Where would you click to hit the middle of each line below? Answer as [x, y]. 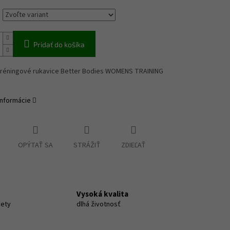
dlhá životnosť [99, 204]
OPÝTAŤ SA [35, 146]
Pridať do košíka [59, 45]
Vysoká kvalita [102, 194]
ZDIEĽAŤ [133, 146]
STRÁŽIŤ [87, 146]
